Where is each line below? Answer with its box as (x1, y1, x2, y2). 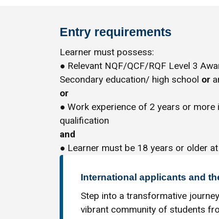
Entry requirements (60, 24, 172, 39)
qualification (60, 115, 109, 127)
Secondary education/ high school (60, 74, 201, 86)
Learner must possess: (60, 46, 154, 58)
